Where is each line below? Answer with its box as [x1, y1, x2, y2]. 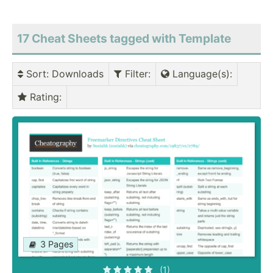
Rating [27, 91, 59, 104]
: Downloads [46, 68, 104, 80]
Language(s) [169, 68, 230, 80]
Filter [122, 68, 148, 80]
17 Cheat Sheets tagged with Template [17, 31, 231, 46]
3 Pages [40, 239, 74, 250]
